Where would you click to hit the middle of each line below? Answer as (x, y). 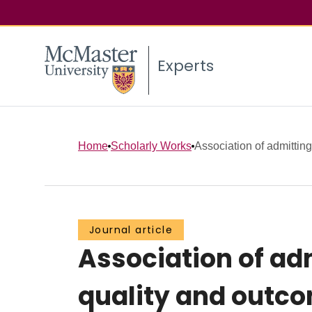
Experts (186, 66)
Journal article (131, 230)
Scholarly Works (151, 146)
